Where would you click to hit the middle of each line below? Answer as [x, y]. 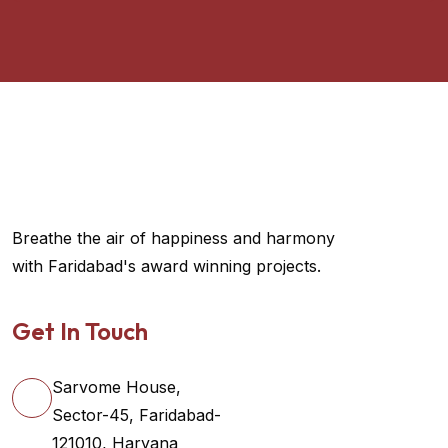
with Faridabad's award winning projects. [166, 266]
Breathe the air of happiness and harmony [173, 238]
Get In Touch [80, 331]
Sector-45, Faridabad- [136, 415]
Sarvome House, [116, 387]
